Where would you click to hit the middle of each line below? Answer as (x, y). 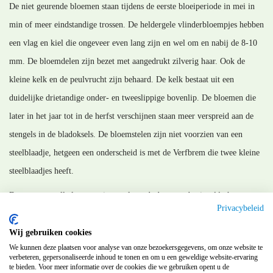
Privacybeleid (240, 208)
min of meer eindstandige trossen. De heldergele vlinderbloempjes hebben (136, 25)
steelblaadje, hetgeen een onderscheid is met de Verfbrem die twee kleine (134, 153)
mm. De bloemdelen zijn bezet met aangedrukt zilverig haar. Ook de (127, 62)
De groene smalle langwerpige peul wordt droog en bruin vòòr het (123, 196)
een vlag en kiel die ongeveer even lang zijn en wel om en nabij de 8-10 (133, 43)
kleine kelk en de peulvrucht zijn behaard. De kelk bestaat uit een (122, 80)
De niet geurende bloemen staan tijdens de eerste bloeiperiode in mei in (132, 7)
